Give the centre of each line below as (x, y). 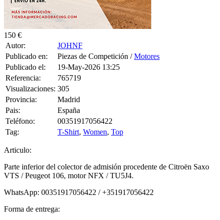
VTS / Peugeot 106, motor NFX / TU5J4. (69, 175)
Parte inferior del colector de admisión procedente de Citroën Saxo (107, 166)
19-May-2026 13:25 (89, 67)
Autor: (15, 45)
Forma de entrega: (32, 209)
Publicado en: (27, 56)
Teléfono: (20, 121)
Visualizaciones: (30, 88)
